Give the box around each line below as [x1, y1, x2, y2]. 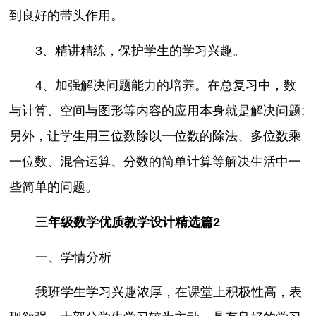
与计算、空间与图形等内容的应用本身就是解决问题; [9, 104, 305, 119]
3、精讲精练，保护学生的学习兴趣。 [35, 43, 245, 58]
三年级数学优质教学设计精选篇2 [35, 215, 220, 230]
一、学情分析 [35, 250, 111, 265]
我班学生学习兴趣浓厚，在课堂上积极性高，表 [35, 285, 302, 300]
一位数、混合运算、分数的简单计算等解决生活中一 [9, 154, 302, 169]
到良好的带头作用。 [9, 8, 124, 23]
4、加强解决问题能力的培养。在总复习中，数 [35, 78, 296, 93]
